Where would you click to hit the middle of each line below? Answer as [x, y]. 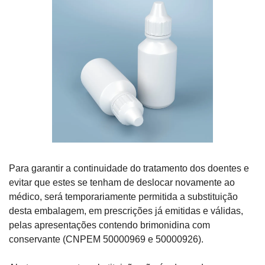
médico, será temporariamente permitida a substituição [123, 197]
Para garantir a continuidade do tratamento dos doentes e [129, 169]
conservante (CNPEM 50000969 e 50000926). [106, 240]
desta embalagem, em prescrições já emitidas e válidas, [126, 211]
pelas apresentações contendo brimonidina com [109, 225]
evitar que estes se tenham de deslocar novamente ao [122, 183]
